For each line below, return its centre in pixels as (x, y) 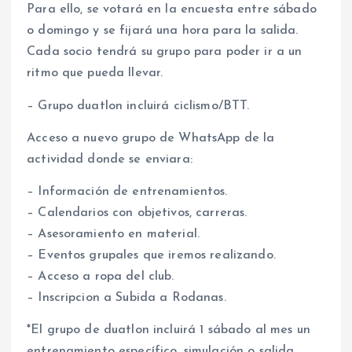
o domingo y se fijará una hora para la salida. (163, 31)
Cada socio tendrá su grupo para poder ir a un (165, 52)
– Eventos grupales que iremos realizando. (151, 255)
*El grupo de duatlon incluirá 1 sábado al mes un (169, 330)
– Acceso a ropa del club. (101, 276)
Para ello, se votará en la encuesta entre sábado (172, 10)
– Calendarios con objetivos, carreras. (137, 213)
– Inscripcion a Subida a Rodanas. (126, 297)
